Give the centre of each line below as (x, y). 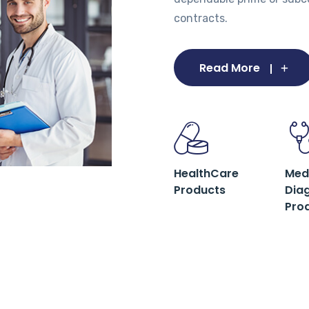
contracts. (200, 18)
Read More (229, 68)
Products (199, 190)
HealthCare (206, 173)
